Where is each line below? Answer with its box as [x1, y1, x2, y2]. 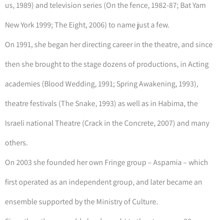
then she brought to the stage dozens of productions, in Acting [5, 58, 209, 69]
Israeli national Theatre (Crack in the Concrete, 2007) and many [5, 117, 209, 128]
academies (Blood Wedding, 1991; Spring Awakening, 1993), [5, 78, 198, 89]
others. [5, 137, 28, 148]
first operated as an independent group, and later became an [5, 176, 202, 187]
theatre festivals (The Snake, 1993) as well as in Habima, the [5, 98, 198, 109]
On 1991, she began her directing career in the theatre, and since [5, 39, 213, 50]
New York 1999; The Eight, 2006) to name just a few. [5, 19, 171, 30]
